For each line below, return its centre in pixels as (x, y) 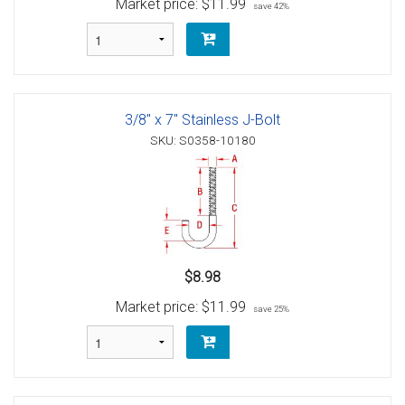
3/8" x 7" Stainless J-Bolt (202, 119)
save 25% (271, 308)
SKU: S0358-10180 (202, 140)
